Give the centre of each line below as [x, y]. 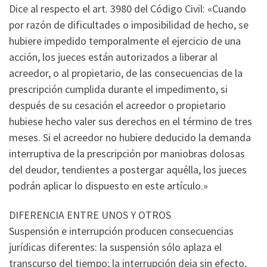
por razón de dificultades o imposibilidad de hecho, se [129, 24]
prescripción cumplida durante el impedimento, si [118, 89]
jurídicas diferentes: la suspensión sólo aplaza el [115, 247]
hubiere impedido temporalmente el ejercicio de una [125, 41]
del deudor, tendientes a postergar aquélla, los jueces [128, 169]
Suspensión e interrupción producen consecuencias [121, 231]
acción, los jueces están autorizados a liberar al [113, 57]
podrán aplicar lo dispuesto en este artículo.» [108, 185]
